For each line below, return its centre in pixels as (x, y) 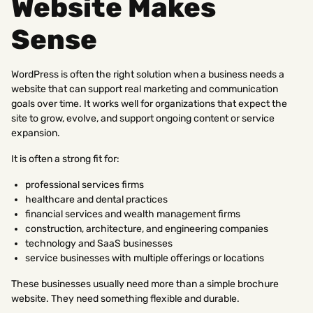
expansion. (36, 133)
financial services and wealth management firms (133, 214)
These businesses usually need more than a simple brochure (145, 284)
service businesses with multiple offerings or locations (145, 258)
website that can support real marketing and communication (145, 89)
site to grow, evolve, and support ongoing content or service (143, 118)
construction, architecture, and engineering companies (147, 228)
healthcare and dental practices (96, 199)
